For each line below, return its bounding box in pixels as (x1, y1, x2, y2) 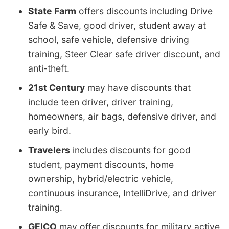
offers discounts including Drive (76, 6, 213, 17)
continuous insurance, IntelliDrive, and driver (28, 188, 216, 199)
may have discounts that (85, 82, 191, 94)
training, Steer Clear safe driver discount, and (28, 49, 220, 60)
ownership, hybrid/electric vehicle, (28, 173, 173, 185)
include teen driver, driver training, (28, 97, 173, 108)
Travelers (28, 145, 70, 156)
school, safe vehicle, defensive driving (28, 34, 189, 45)
